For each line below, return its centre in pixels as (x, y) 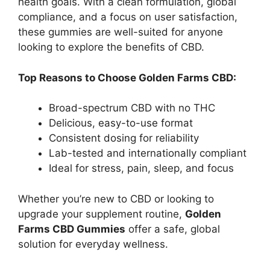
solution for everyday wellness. (93, 244)
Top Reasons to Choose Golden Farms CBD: (127, 77)
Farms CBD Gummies (72, 229)
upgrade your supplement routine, (102, 214)
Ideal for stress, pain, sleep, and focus (141, 168)
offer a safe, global (173, 229)
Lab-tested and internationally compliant (148, 153)
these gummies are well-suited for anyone (121, 32)
